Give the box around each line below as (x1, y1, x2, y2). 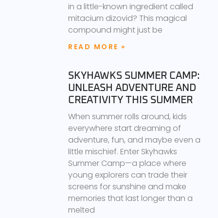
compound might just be (68, 24, 163, 36)
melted (68, 204, 95, 216)
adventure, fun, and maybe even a (68, 134, 200, 145)
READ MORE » (68, 41, 126, 52)
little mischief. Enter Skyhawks (68, 145, 177, 157)
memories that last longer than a (68, 192, 193, 204)
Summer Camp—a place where (68, 157, 186, 169)
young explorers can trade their (68, 169, 187, 181)
